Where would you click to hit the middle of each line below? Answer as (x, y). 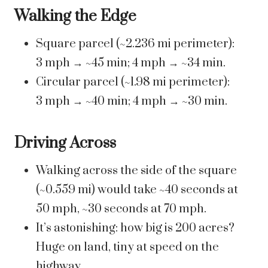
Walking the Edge (75, 17)
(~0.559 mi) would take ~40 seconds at (137, 190)
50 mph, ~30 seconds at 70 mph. (121, 209)
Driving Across (65, 144)
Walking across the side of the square (136, 171)
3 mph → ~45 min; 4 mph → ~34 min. (131, 63)
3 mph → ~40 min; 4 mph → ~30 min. (132, 102)
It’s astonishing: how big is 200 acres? (135, 229)
